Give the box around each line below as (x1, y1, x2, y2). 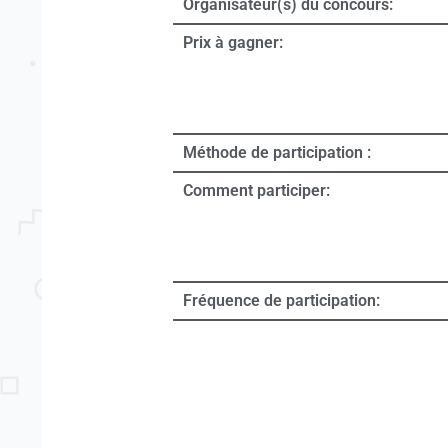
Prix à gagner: (183, 33, 283, 53)
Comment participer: (183, 181, 330, 201)
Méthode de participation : (183, 143, 371, 163)
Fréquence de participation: (183, 291, 380, 311)
